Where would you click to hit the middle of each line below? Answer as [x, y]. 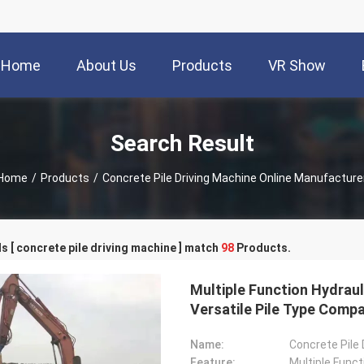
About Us [106, 66]
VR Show [297, 66]
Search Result [182, 143]
